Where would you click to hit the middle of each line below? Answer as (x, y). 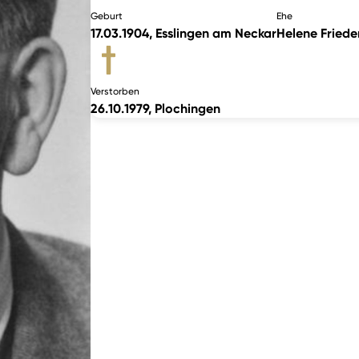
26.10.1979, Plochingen (156, 108)
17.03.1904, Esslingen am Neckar (184, 33)
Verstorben (115, 91)
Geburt (107, 16)
